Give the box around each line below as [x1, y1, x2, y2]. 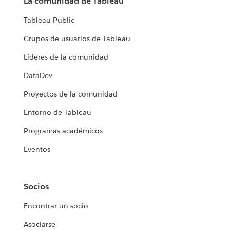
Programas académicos [24, 126, 103, 136]
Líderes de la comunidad [24, 52, 109, 62]
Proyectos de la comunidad [24, 89, 118, 99]
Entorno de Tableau [24, 108, 92, 118]
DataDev [24, 71, 53, 81]
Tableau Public [24, 15, 75, 25]
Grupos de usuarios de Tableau [24, 34, 130, 44]
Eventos [24, 145, 51, 155]
